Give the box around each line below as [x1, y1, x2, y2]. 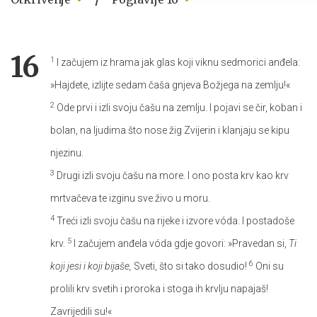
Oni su [253, 260, 284, 272]
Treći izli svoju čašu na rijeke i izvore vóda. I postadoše [54, 214, 294, 226]
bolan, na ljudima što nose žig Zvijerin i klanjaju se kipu [50, 124, 289, 136]
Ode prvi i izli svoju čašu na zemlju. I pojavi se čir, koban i [54, 101, 302, 113]
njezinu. [50, 146, 83, 158]
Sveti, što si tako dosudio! [132, 260, 249, 272]
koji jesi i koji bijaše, [50, 260, 132, 272]
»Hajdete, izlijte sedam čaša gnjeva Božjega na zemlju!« [50, 79, 290, 91]
